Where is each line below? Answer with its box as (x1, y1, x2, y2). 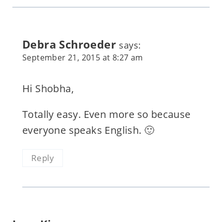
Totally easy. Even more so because (22, 107, 191, 121)
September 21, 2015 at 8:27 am (22, 52, 143, 63)
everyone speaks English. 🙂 (22, 123, 155, 137)
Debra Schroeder (22, 36, 116, 52)
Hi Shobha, (22, 81, 74, 95)
